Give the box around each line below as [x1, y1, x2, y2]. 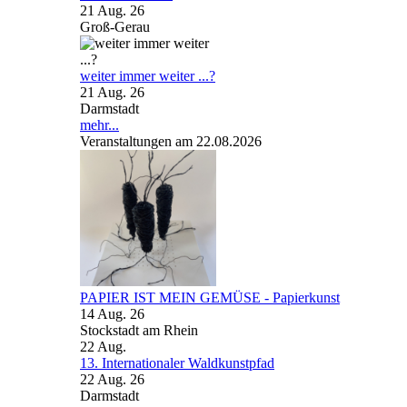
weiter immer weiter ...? [80, 68, 215, 84]
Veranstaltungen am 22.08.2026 [80, 134, 262, 149]
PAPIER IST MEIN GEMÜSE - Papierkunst [80, 290, 340, 305]
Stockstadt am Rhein [80, 323, 198, 338]
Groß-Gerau [80, 19, 150, 35]
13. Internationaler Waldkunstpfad [80, 355, 274, 371]
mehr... [80, 117, 119, 133]
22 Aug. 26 [80, 372, 144, 387]
